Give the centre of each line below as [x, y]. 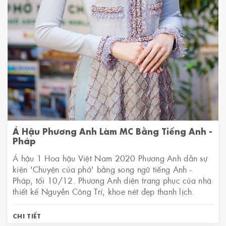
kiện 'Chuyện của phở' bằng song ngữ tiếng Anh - [102, 169]
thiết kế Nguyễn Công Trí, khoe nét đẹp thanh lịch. [104, 191]
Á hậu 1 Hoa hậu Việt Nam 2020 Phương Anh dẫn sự [110, 158]
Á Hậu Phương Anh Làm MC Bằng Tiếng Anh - [112, 131]
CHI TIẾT [27, 215]
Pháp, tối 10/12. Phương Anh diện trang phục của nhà [112, 180]
